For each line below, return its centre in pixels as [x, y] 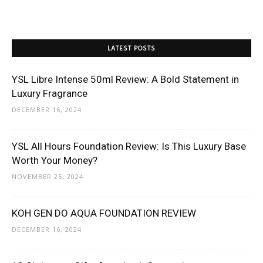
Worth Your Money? [55, 160]
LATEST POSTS [131, 48]
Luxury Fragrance [50, 93]
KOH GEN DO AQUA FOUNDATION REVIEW [104, 213]
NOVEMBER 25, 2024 [48, 176]
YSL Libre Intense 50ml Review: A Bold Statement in [125, 79]
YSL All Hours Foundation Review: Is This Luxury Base [129, 146]
